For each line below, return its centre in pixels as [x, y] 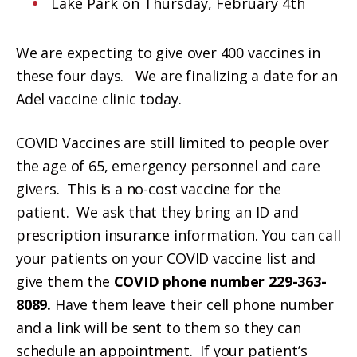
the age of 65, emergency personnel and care [168, 166]
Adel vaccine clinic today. [101, 99]
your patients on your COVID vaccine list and [166, 259]
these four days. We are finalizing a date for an [177, 76]
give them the [63, 282]
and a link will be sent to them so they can [159, 328]
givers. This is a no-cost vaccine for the [149, 189]
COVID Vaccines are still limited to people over [173, 143]
